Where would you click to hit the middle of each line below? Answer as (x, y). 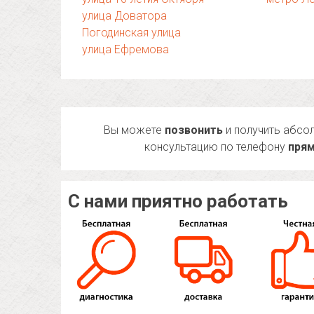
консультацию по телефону (217, 147)
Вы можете (135, 130)
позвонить (194, 130)
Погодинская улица (131, 33)
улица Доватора (124, 16)
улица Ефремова (125, 49)
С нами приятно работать (178, 201)
